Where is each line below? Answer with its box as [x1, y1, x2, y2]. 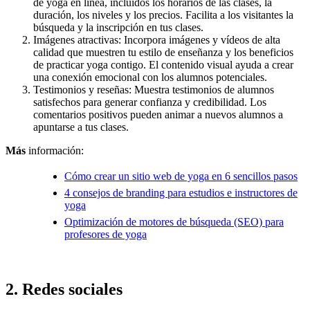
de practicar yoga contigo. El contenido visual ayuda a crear [33, 59, 293, 71]
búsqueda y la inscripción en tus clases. [33, 21, 203, 34]
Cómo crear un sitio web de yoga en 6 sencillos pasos [64, 170, 298, 183]
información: [26, 145, 84, 157]
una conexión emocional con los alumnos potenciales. [33, 71, 267, 84]
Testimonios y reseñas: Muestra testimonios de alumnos [33, 84, 274, 96]
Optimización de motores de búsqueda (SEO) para [64, 216, 284, 228]
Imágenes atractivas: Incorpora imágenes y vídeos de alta [33, 34, 280, 46]
